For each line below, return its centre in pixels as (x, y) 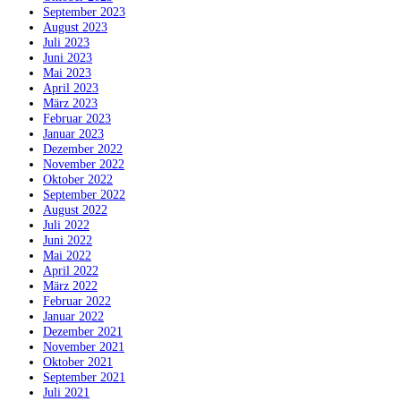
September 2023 (84, 12)
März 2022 (70, 286)
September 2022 (84, 195)
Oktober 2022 (78, 179)
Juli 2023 (66, 43)
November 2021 (84, 347)
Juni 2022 (68, 240)
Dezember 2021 (83, 332)
